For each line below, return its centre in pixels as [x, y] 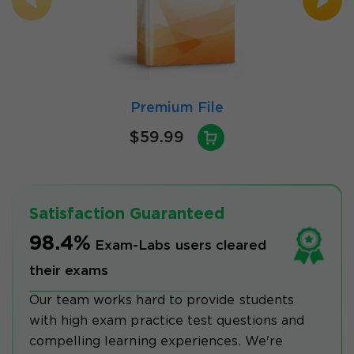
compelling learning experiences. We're [156, 341]
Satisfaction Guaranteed [127, 214]
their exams [69, 271]
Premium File [177, 109]
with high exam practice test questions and [167, 321]
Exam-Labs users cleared [181, 246]
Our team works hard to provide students [162, 300]
